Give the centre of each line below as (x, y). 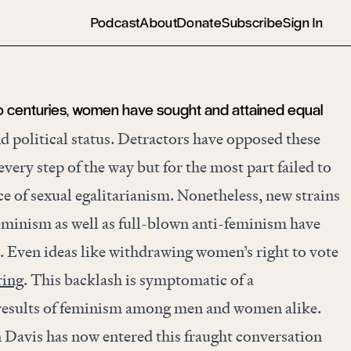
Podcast (115, 22)
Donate (200, 22)
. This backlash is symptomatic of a (138, 280)
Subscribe (253, 22)
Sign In (303, 22)
